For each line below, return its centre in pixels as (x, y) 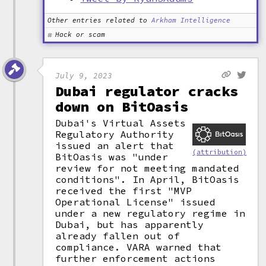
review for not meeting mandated (148, 168)
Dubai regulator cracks (147, 91)
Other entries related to (98, 20)
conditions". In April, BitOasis (148, 179)
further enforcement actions (136, 258)
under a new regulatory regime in (151, 213)
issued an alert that (115, 145)
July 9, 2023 (84, 75)
